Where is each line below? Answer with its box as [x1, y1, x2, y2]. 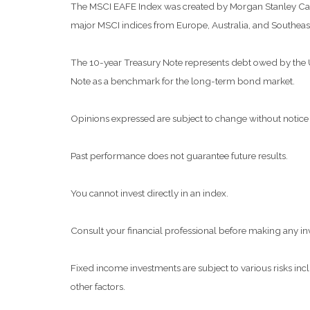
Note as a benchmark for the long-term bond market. [71, 75, 295, 86]
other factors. [71, 281, 125, 292]
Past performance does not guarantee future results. [71, 150, 288, 161]
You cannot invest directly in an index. [71, 188, 228, 199]
